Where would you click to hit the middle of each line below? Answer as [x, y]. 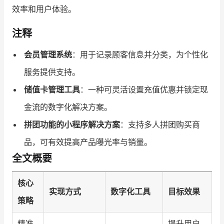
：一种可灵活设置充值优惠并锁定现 [144, 89]
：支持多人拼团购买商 [160, 124]
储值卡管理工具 [52, 89]
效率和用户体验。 [44, 9]
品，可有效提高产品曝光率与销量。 [88, 142]
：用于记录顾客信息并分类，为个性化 [140, 54]
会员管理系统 [48, 54]
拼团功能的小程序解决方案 [72, 124]
